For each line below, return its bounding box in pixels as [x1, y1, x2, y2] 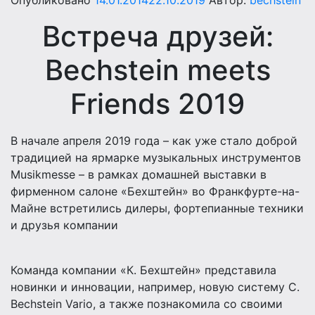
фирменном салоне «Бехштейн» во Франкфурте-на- [11, 184, 300, 199]
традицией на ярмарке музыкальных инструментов [11, 150, 301, 165]
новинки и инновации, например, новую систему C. [11, 280, 300, 295]
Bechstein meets [44, 53, 271, 88]
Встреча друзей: [41, 19, 274, 54]
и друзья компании [11, 218, 118, 233]
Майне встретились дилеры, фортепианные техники [11, 201, 304, 216]
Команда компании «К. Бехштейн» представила [11, 263, 276, 278]
